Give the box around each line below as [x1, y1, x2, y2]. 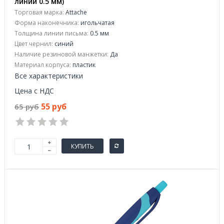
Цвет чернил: [14, 39, 53, 48]
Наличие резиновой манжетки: [14, 50, 108, 58]
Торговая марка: [14, 8, 64, 16]
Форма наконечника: [14, 18, 79, 27]
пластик [71, 60, 95, 69]
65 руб [14, 101, 39, 111]
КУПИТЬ [71, 141, 94, 150]
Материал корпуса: [14, 60, 71, 69]
